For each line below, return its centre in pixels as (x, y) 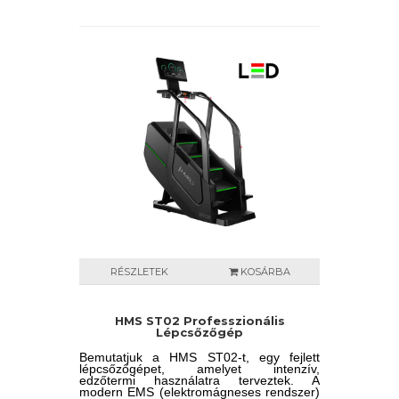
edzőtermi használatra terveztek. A (199, 380)
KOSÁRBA (264, 272)
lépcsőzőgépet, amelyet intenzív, (199, 369)
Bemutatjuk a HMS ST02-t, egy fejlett (199, 357)
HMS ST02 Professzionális (199, 321)
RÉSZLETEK (139, 272)
